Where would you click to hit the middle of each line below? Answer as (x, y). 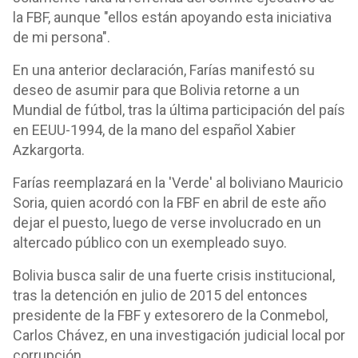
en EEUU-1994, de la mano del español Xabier (154, 130)
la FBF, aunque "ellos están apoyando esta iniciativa (172, 17)
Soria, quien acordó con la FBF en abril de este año (169, 203)
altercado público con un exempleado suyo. (150, 243)
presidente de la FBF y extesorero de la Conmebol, (170, 315)
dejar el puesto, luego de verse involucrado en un (167, 223)
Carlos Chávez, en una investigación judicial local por (179, 335)
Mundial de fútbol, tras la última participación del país (179, 110)
